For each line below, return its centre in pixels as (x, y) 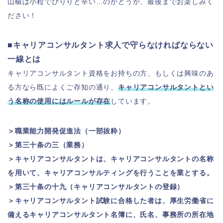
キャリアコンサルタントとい (166, 87)
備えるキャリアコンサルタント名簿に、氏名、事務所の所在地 (111, 215)
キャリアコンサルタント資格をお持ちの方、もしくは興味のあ (111, 73)
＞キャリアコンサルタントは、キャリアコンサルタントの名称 (111, 159)
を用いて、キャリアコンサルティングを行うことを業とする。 (111, 173)
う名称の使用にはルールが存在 (59, 101)
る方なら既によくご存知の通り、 (63, 87)
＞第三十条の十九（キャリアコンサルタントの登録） (96, 187)
